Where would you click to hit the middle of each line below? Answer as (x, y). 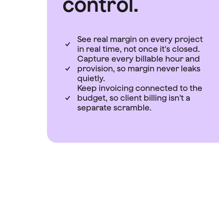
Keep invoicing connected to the (140, 88)
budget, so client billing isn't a (134, 98)
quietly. (91, 78)
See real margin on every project (140, 39)
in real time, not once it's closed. (139, 49)
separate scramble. (114, 108)
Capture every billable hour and (139, 59)
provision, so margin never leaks (139, 68)
